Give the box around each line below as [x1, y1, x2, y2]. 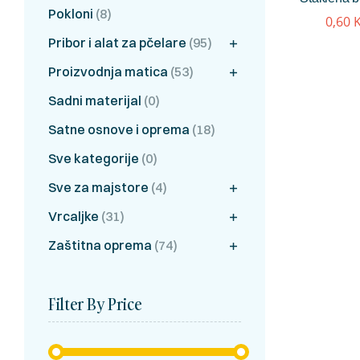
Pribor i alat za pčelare [48, 34, 186, 51]
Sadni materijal [48, 92, 141, 108]
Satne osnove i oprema [48, 121, 190, 137]
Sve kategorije [48, 149, 139, 166]
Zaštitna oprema [48, 236, 152, 253]
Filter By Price [48, 292, 142, 316]
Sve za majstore [48, 178, 149, 195]
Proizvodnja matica [48, 63, 168, 80]
